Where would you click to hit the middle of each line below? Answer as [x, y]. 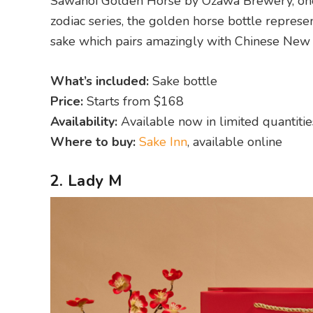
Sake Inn [163, 142]
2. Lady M [86, 181]
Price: [67, 101]
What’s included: [100, 81]
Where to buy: [93, 142]
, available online [235, 142]
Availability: [84, 122]
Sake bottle [183, 81]
